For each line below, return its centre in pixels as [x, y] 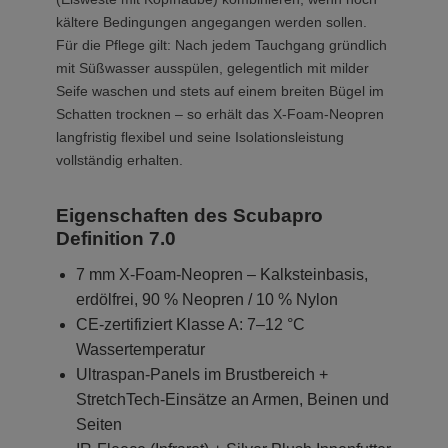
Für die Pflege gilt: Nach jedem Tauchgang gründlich [221, 45]
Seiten [99, 424]
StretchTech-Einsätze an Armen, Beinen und [232, 399]
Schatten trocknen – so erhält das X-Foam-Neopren [220, 114]
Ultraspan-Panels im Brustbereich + [202, 374]
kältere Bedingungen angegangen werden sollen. [211, 22]
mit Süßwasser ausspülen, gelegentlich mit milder [212, 68]
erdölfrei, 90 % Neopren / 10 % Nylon [207, 299]
